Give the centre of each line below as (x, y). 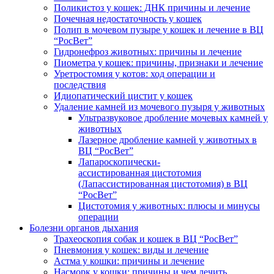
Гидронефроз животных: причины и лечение (148, 52)
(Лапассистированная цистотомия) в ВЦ (163, 184)
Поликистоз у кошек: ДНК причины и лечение (152, 8)
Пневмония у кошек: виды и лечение (131, 250)
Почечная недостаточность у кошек (128, 19)
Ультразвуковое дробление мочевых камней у (173, 118)
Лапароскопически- (119, 162)
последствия (80, 85)
